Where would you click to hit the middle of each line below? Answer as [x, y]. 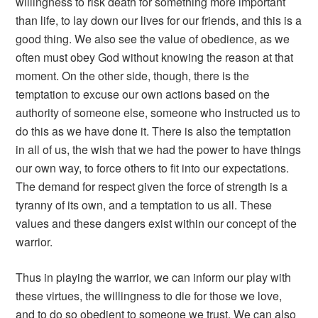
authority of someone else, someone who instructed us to [158, 113]
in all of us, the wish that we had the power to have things [159, 150]
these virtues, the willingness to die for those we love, [149, 296]
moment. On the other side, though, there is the [133, 76]
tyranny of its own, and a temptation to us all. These [144, 205]
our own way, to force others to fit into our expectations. [153, 168]
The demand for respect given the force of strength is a [152, 187]
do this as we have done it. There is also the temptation [154, 131]
